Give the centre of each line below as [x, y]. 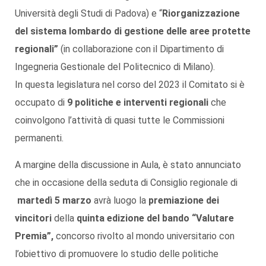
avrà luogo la [120, 200]
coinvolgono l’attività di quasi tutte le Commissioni [120, 120]
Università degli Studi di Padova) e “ [88, 13]
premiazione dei [184, 200]
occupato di [41, 102]
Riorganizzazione [201, 13]
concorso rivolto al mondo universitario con [145, 236]
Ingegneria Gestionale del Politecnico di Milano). [115, 66]
